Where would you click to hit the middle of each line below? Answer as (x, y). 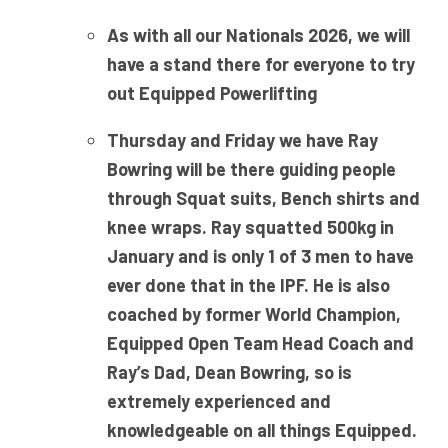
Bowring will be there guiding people (251, 169)
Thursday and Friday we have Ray (242, 140)
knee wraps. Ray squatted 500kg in (250, 227)
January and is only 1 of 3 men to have (260, 256)
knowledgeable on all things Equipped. (261, 430)
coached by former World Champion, (253, 314)
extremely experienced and (218, 401)
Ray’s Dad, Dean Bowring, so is (229, 372)
